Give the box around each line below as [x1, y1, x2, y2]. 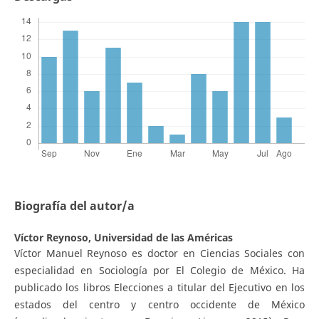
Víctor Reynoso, [14, 231, 94, 245]
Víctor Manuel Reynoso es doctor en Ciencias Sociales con [14, 246, 305, 261]
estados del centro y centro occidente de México [14, 298, 305, 312]
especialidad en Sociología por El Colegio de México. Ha [14, 263, 305, 278]
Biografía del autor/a [14, 198, 135, 214]
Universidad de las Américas [93, 231, 233, 245]
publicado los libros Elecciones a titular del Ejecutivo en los [14, 281, 305, 295]
